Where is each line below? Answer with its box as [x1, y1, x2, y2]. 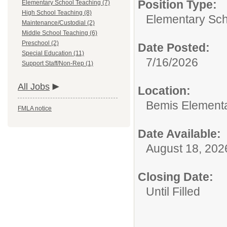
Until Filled [146, 185, 200, 198]
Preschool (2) [22, 40, 59, 47]
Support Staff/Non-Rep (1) [22, 60, 93, 67]
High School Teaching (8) [22, 9, 92, 16]
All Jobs [18, 82, 50, 92]
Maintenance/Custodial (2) [22, 19, 95, 26]
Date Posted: [138, 41, 210, 54]
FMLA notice [18, 105, 52, 112]
